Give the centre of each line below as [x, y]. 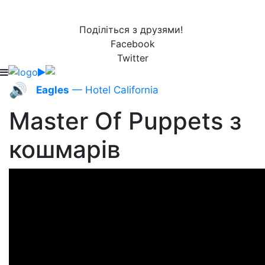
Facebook [132, 44]
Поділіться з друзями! [132, 30]
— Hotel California [114, 90]
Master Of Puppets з [125, 121]
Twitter [132, 58]
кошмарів [65, 149]
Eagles [53, 90]
